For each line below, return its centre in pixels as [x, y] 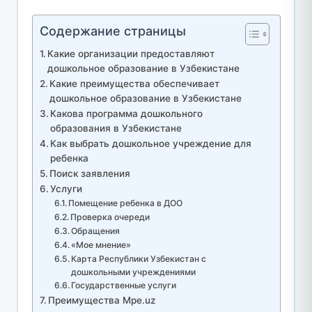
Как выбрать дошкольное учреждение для [151, 143]
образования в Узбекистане [116, 128]
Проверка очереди [110, 217]
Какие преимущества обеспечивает [135, 83]
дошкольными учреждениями [134, 272]
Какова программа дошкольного [127, 113]
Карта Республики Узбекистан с [139, 258]
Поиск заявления [90, 173]
